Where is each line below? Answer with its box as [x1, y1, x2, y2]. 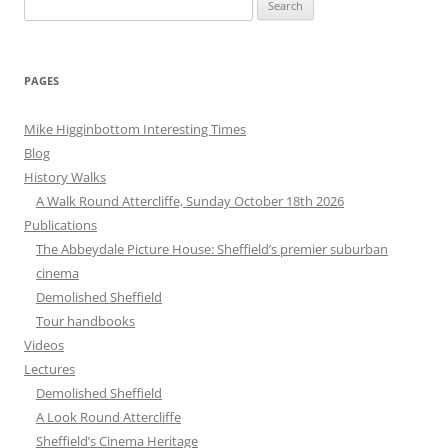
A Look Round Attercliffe [36, 407, 181, 426]
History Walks [24, 167, 106, 186]
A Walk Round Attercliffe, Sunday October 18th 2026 [36, 191, 344, 210]
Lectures [24, 359, 75, 378]
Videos [24, 335, 64, 354]
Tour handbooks [36, 311, 135, 330]
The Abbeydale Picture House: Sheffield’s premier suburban [36, 239, 388, 258]
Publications [24, 215, 97, 234]
